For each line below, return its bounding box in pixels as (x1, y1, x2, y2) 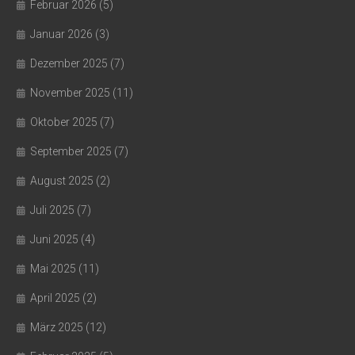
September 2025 (30, 145, 112, 158)
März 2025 (30, 321, 83, 334)
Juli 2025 (30, 204, 74, 217)
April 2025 (30, 292, 80, 305)
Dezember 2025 (30, 57, 108, 71)
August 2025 (30, 174, 94, 188)
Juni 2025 (30, 233, 78, 246)
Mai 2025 (30, 262, 76, 276)
